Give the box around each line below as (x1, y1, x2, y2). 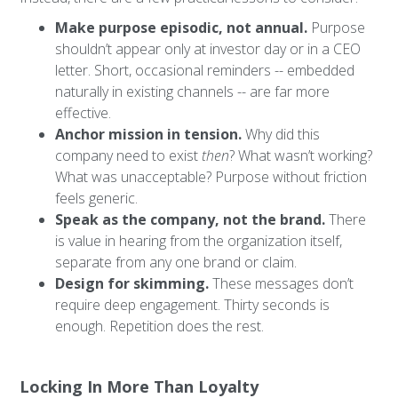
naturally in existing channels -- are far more (55, 82, 330, 101)
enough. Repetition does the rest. (55, 316, 265, 336)
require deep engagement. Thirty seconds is (55, 295, 330, 314)
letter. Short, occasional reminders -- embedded (55, 60, 355, 80)
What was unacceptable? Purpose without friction (55, 167, 368, 187)
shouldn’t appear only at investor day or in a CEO (55, 39, 362, 59)
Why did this (242, 124, 321, 144)
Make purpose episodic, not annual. (55, 18, 308, 37)
